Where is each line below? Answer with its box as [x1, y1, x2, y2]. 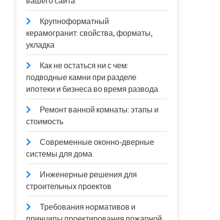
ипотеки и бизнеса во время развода [26, 84, 159, 94]
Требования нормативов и [40, 202, 136, 212]
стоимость [26, 116, 64, 127]
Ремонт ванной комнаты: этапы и [40, 105, 159, 115]
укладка [26, 40, 55, 50]
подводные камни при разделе [26, 72, 137, 82]
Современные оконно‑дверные [40, 137, 155, 147]
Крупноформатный [40, 16, 110, 27]
